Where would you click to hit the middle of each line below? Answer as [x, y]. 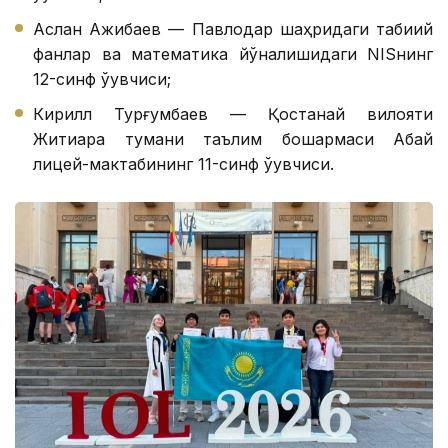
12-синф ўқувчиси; [102, 78]
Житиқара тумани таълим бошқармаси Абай [233, 138]
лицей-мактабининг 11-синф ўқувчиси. [183, 163]
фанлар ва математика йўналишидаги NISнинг [233, 53]
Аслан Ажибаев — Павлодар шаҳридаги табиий [233, 28]
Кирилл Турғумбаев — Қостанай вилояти [233, 113]
